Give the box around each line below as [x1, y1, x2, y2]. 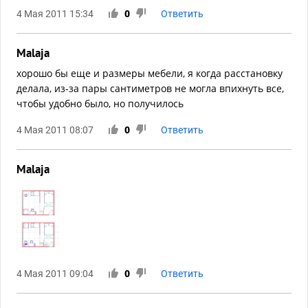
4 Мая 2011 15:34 [16, 8, 93, 20]
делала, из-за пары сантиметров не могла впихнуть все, [16, 82, 284, 96]
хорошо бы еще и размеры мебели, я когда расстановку [16, 67, 283, 80]
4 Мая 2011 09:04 [16, 268, 93, 280]
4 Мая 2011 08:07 [16, 124, 93, 136]
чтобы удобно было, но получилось [16, 97, 184, 111]
